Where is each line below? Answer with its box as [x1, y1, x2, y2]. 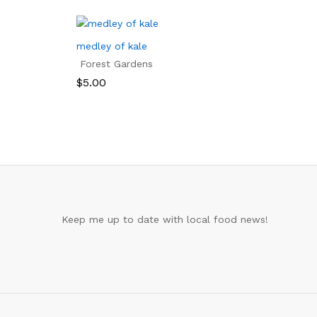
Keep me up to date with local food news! [62, 214, 268, 226]
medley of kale [76, 40, 147, 52]
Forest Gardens [80, 58, 153, 70]
